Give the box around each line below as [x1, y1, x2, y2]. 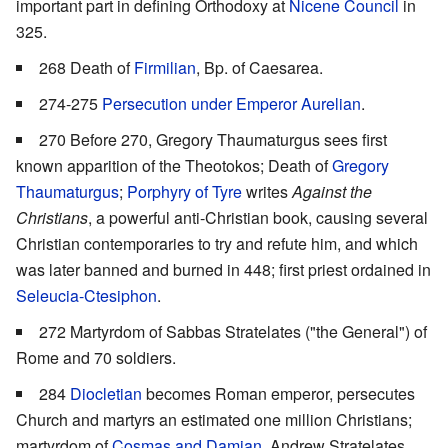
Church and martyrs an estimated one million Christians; [16, 407, 412, 431]
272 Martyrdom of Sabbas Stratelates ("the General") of [39, 319, 427, 343]
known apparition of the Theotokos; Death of [16, 153, 332, 177]
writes [242, 179, 292, 203]
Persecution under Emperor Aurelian [102, 91, 361, 115]
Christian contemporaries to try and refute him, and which [16, 231, 418, 255]
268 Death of [39, 55, 134, 79]
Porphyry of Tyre [127, 179, 242, 203]
